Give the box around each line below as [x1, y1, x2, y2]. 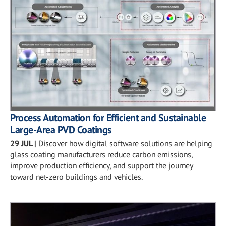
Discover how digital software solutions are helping [38, 138, 212, 148]
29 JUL [10, 138, 32, 148]
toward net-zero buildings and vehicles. [10, 172, 143, 182]
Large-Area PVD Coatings [10, 123, 112, 136]
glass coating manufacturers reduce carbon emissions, [10, 149, 193, 159]
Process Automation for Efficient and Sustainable [10, 111, 206, 124]
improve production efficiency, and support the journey [10, 160, 193, 171]
